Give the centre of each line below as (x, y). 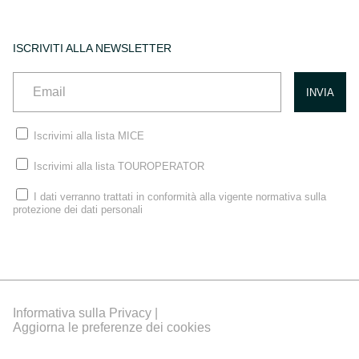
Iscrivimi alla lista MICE (89, 136)
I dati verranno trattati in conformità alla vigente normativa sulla (180, 197)
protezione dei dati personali (78, 210)
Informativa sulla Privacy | (85, 313)
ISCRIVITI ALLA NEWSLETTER (92, 48)
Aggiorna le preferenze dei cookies (112, 328)
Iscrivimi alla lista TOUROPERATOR (119, 167)
